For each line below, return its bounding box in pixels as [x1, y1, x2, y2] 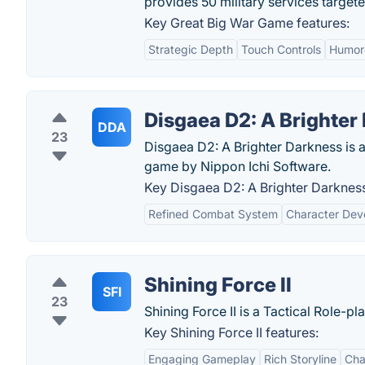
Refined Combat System [148, 207, 278, 221]
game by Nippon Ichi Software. [144, 158, 331, 174]
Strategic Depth [148, 42, 233, 56]
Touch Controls [241, 42, 321, 56]
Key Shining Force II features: [144, 324, 319, 341]
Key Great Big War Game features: [144, 15, 350, 31]
